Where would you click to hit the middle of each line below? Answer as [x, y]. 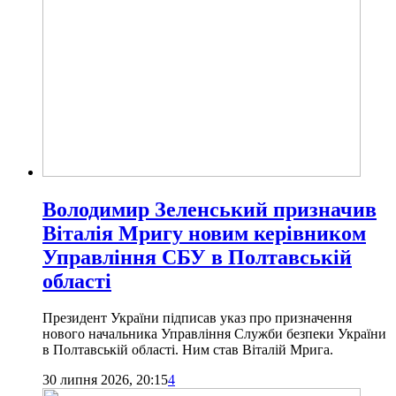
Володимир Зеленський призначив [209, 209]
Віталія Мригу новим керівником [204, 233]
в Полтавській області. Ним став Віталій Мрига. [188, 350]
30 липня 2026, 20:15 [105, 380]
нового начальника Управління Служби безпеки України [214, 334]
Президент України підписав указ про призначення [197, 318]
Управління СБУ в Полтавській [197, 257]
